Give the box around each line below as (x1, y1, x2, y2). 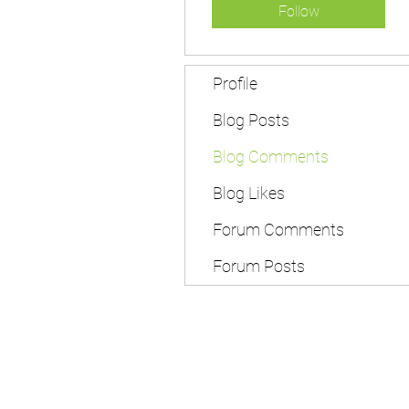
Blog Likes (213, 184, 285, 203)
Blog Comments (213, 147, 329, 166)
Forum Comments (213, 220, 344, 239)
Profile (213, 74, 257, 93)
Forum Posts (213, 257, 305, 276)
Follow (278, 3, 320, 20)
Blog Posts (213, 110, 289, 130)
